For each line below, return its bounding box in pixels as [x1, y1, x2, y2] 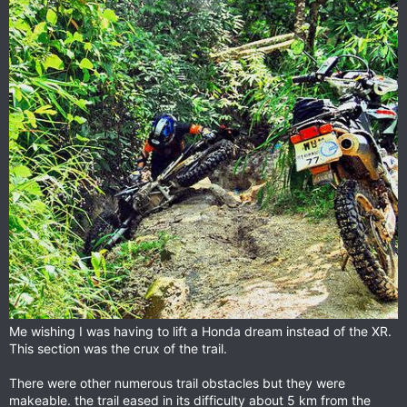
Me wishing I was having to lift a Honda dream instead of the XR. [9, 323, 392, 340]
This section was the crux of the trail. [9, 341, 227, 357]
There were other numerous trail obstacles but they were [9, 375, 345, 392]
